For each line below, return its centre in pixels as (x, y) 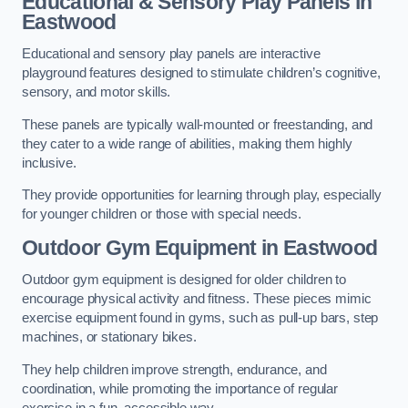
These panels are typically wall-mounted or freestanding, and (198, 124)
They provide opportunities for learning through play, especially (202, 195)
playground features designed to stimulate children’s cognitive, (201, 73)
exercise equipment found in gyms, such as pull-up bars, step (200, 318)
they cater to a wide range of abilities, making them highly (187, 143)
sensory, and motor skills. (97, 92)
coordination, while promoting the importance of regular (180, 388)
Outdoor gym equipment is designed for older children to (184, 280)
